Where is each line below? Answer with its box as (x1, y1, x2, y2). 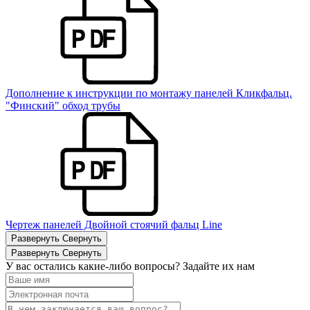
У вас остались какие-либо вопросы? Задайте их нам (6, 259, 255, 272)
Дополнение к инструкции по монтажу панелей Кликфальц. (6, 86, 292, 99)
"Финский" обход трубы (6, 99, 120, 111)
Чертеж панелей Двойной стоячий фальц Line (6, 218, 222, 230)
